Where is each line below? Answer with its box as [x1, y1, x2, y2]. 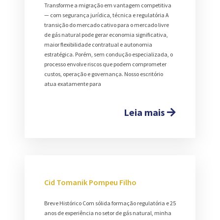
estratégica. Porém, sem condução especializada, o [44, 51, 173, 58]
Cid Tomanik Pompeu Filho [44, 177, 137, 188]
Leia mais [124, 106, 167, 119]
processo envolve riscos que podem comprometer [44, 60, 166, 68]
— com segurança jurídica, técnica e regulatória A [44, 11, 169, 19]
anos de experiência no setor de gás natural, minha [44, 209, 171, 217]
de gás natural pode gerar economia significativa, [44, 31, 168, 39]
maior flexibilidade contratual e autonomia [44, 41, 152, 49]
